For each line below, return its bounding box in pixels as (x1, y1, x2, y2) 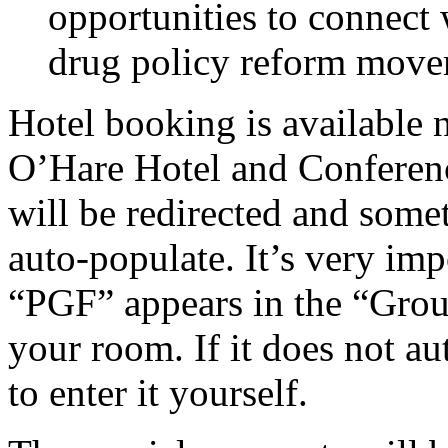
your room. (8, 325, 184, 369)
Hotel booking (8, 100, 236, 144)
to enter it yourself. (8, 370, 308, 414)
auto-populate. (8, 235, 245, 279)
